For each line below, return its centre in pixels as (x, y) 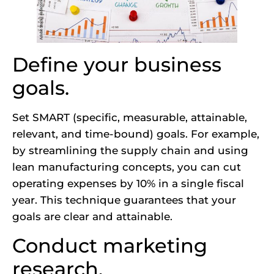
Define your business (117, 65)
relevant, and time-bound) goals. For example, (136, 134)
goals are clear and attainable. (92, 217)
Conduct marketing (110, 245)
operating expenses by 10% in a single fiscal (128, 184)
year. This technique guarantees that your (124, 200)
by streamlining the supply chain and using (130, 151)
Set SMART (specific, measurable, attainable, (130, 118)
